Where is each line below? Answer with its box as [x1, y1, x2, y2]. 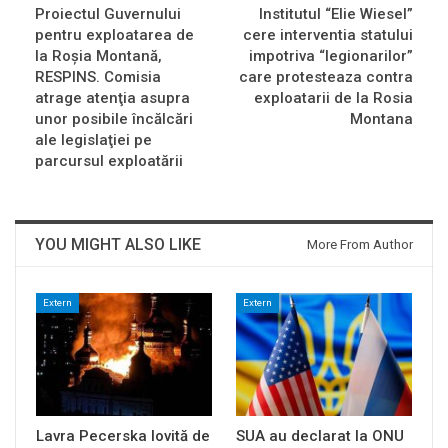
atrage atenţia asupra [35, 88, 190, 107]
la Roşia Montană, [35, 46, 162, 65]
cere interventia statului [243, 25, 413, 44]
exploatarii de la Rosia [254, 88, 413, 107]
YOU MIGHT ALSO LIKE [35, 234, 201, 254]
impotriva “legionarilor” [249, 46, 413, 65]
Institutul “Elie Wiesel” [259, 4, 413, 23]
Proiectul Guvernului [35, 4, 181, 23]
